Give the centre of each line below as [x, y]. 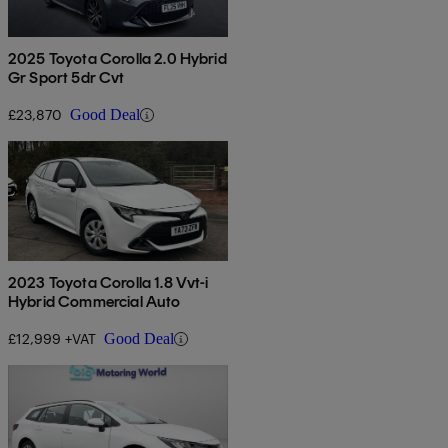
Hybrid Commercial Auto [94, 302]
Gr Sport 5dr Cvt [66, 78]
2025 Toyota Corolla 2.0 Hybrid [117, 59]
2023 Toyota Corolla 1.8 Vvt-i [108, 283]
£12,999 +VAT [52, 339]
